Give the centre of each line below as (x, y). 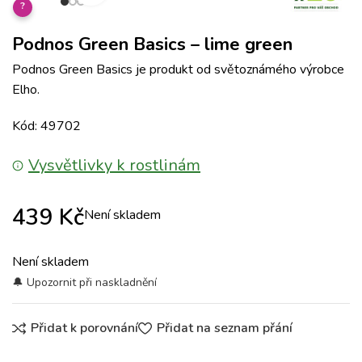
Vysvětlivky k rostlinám (114, 165)
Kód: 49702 (46, 126)
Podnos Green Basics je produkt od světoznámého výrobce (178, 69)
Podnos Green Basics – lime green (152, 44)
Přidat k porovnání (85, 328)
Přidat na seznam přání (224, 328)
